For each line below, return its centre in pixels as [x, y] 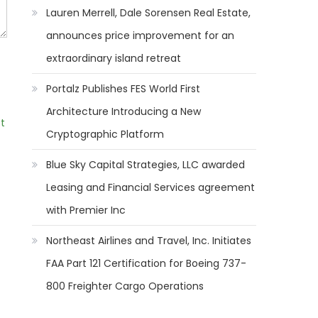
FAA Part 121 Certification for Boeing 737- [147, 263]
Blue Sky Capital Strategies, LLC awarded [146, 165]
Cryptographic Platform [105, 134]
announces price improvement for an [141, 35]
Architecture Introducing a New [124, 111]
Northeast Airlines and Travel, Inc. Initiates [149, 241]
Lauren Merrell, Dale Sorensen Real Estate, [149, 13]
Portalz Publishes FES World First [124, 89]
